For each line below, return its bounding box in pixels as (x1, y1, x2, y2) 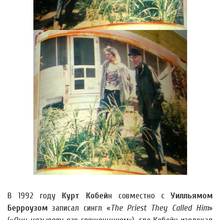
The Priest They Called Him (110, 203, 209, 213)
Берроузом (7, 203, 48, 213)
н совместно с (108, 191, 171, 201)
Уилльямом (171, 191, 213, 201)
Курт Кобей (62, 191, 108, 201)
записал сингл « (48, 203, 110, 213)
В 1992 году (7, 191, 62, 201)
